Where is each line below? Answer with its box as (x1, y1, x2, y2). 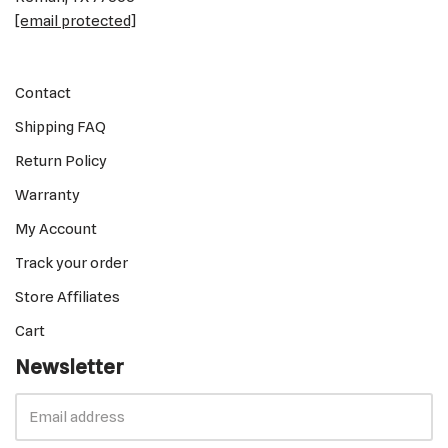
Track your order (15, 254, 128, 272)
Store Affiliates (15, 288, 120, 306)
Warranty (15, 186, 80, 204)
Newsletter (15, 355, 124, 379)
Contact (15, 84, 71, 102)
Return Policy (15, 152, 107, 170)
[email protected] (15, 12, 136, 30)
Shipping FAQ (15, 118, 106, 136)
